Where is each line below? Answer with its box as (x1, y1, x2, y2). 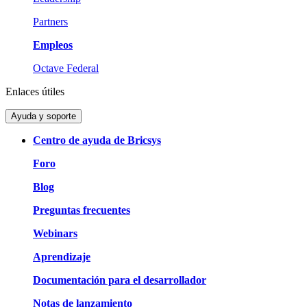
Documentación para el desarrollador (33, 274, 206, 286)
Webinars (33, 228, 77, 240)
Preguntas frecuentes (33, 204, 130, 217)
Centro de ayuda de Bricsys (33, 134, 161, 147)
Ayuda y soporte (11, 111, 76, 122)
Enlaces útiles (5, 86, 64, 98)
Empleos (33, 39, 73, 51)
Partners (33, 16, 68, 28)
